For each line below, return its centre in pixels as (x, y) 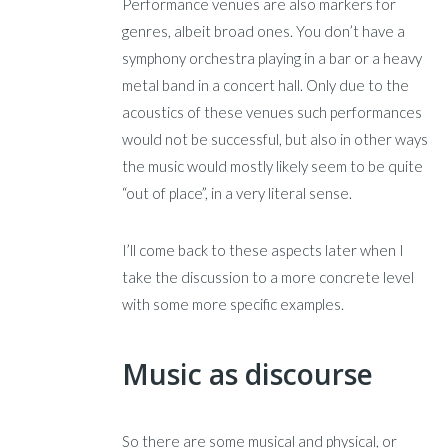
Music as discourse (248, 373)
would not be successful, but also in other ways (275, 139)
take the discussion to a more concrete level (268, 277)
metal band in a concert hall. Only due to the (266, 85)
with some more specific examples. (233, 304)
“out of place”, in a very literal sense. (237, 193)
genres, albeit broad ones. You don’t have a (264, 31)
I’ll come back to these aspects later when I (263, 250)
